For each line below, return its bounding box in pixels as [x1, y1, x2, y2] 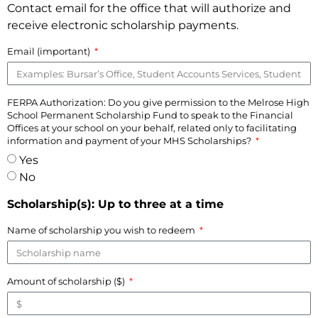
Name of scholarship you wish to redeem [7, 224, 197, 236]
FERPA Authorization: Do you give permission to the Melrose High [7, 97, 309, 109]
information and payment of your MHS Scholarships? [7, 135, 253, 147]
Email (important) [7, 45, 92, 57]
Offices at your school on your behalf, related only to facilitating [7, 122, 297, 134]
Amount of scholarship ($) [7, 275, 127, 287]
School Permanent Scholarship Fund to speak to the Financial [7, 109, 293, 121]
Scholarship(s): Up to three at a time [7, 197, 224, 212]
